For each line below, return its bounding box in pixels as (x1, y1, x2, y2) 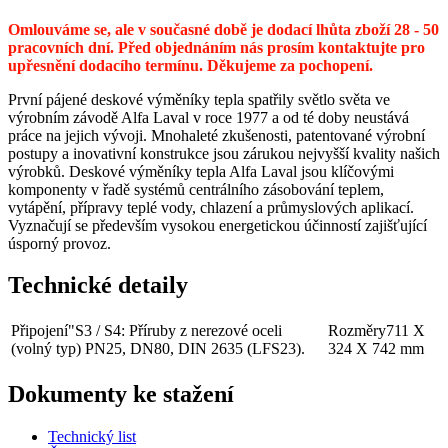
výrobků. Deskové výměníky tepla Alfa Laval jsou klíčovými (8, 162, 394, 180)
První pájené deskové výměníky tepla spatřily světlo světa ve (8, 90, 390, 108)
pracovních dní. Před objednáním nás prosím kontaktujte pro (8, 38, 425, 56)
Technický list (48, 428, 136, 446)
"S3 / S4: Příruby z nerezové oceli (68, 322, 282, 340)
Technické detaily (8, 272, 188, 299)
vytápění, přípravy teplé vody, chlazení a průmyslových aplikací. (8, 198, 414, 216)
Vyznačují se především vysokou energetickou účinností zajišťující (8, 216, 427, 234)
